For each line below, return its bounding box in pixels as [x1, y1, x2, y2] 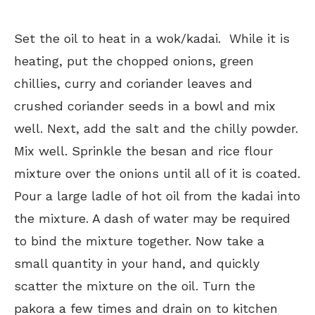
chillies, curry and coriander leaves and [14, 75, 252, 91]
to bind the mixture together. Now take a [14, 233, 264, 248]
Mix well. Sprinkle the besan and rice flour [14, 143, 273, 158]
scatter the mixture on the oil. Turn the [14, 278, 255, 293]
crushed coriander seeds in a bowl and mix [14, 98, 276, 113]
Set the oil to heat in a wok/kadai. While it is [14, 30, 290, 46]
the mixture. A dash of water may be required [14, 210, 290, 226]
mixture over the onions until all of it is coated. [14, 165, 300, 181]
